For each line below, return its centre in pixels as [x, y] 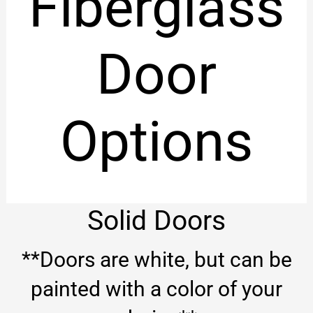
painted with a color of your [156, 289]
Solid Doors [156, 220]
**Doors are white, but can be [156, 259]
